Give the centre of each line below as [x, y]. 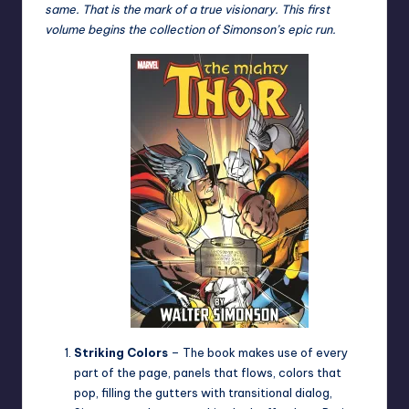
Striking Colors [121, 353]
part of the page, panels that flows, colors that [208, 373]
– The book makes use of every [258, 353]
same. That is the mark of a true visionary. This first [187, 10]
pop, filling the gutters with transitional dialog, [203, 393]
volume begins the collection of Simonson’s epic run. [190, 30]
